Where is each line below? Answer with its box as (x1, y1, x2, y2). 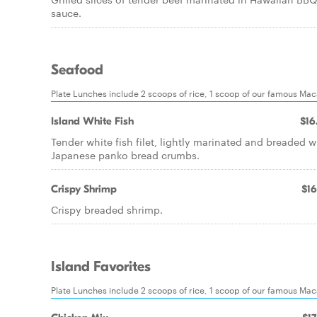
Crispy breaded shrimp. (51, 202, 163, 217)
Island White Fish (51, 115, 134, 127)
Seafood (51, 62, 103, 79)
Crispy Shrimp (51, 183, 117, 195)
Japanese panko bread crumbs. (51, 148, 200, 162)
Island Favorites (51, 258, 151, 275)
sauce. (51, 6, 81, 20)
